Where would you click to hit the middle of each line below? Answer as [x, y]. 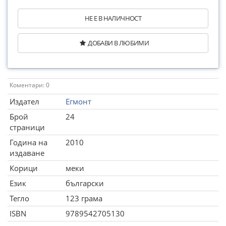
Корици [24, 168]
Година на [29, 142]
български [85, 183]
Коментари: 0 [30, 85]
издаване [27, 153]
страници [27, 127]
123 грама [84, 198]
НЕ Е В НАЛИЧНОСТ [113, 18]
